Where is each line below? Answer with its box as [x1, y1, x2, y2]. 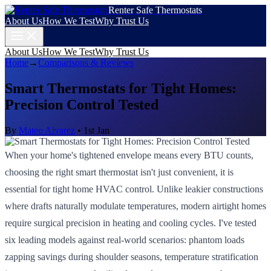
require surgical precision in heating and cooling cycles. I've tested [5, 217, 256, 228]
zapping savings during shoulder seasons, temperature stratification [5, 251, 258, 262]
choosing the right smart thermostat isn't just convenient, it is [5, 166, 233, 177]
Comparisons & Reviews [38, 57, 134, 68]
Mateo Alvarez [19, 125, 75, 135]
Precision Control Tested [5, 96, 158, 113]
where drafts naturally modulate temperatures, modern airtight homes [5, 200, 266, 211]
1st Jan [83, 125, 109, 135]
